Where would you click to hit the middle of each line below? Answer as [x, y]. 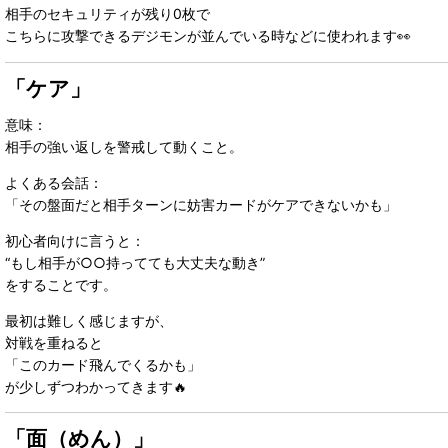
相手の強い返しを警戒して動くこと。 [124, 146]
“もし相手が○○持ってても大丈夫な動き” [135, 262]
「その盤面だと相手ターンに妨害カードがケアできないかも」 [201, 204]
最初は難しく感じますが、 [89, 320]
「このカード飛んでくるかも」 [103, 364]
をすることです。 [61, 284]
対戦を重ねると [54, 342]
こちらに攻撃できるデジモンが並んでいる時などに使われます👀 [208, 36]
